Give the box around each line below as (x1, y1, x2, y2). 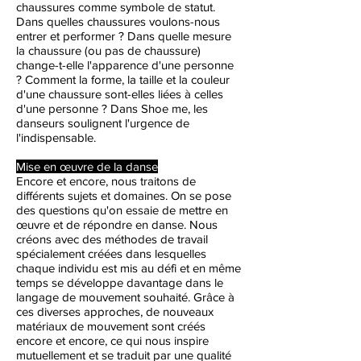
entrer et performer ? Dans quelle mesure (16, 29, 231, 43)
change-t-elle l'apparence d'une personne (16, 58, 234, 72)
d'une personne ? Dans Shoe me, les (16, 102, 208, 115)
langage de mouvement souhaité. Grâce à (16, 290, 234, 304)
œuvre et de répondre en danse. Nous (16, 218, 218, 231)
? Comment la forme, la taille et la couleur (16, 73, 230, 86)
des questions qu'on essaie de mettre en (16, 203, 228, 217)
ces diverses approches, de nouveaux (16, 305, 214, 318)
